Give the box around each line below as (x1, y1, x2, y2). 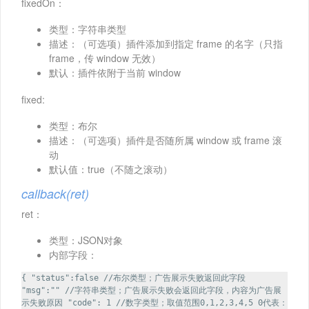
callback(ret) (21, 184, 89, 202)
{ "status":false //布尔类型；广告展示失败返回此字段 (21, 272, 246, 283)
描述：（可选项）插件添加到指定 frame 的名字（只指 (49, 36, 283, 50)
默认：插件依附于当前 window (49, 65, 181, 79)
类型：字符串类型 (49, 21, 126, 36)
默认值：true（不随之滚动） (49, 161, 172, 176)
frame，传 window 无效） (49, 50, 161, 65)
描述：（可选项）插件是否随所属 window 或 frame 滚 (49, 132, 282, 147)
